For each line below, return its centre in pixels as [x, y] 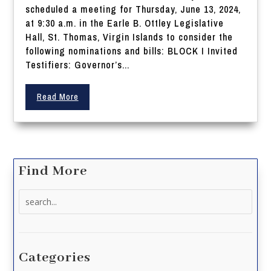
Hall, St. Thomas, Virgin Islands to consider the [129, 37]
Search [32, 196]
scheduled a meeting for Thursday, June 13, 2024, [133, 9]
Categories [55, 258]
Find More [53, 171]
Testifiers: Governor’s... [78, 65]
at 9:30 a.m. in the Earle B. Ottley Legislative [125, 23]
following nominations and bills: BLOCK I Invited [132, 51]
